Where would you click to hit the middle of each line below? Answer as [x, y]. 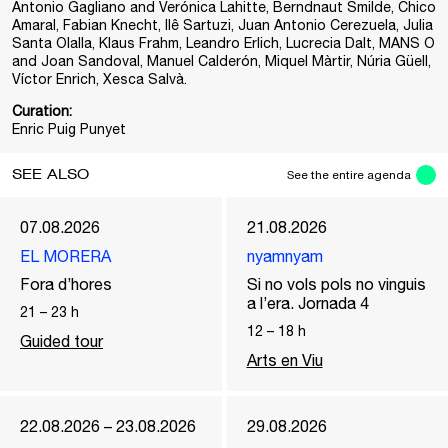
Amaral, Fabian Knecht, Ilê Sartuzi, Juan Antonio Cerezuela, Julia [222, 25]
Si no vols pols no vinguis [336, 284]
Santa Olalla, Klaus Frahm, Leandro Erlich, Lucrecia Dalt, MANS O [223, 43]
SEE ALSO [50, 175]
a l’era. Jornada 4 [307, 303]
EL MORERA [65, 256]
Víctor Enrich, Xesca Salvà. [99, 79]
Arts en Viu [284, 360]
